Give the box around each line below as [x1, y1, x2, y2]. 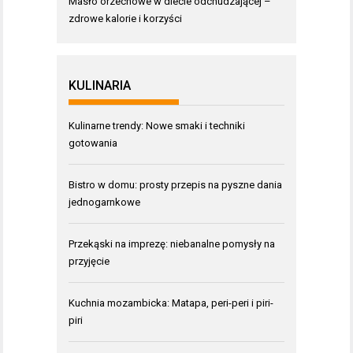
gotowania [69, 137, 117, 149]
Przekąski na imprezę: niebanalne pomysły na [69, 238, 275, 250]
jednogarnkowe [69, 196, 140, 208]
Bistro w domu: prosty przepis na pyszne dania [69, 179, 282, 191]
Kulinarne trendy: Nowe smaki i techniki [69, 120, 245, 132]
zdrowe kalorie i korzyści [69, 13, 182, 24]
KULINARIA [69, 78, 131, 93]
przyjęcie [69, 255, 110, 267]
